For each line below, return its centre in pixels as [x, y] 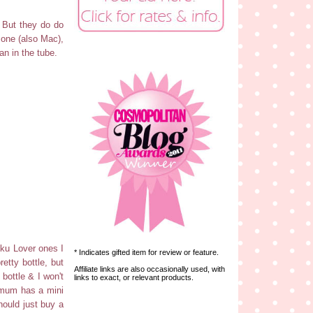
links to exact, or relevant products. [134, 277]
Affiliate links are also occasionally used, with [150, 269]
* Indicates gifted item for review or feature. [146, 252]
